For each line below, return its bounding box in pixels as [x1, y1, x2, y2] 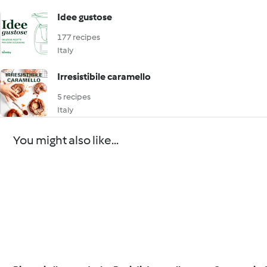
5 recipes [57, 92, 91, 102]
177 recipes [57, 32, 100, 42]
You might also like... [13, 133, 119, 147]
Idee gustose [57, 11, 112, 23]
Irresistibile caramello [57, 71, 151, 82]
